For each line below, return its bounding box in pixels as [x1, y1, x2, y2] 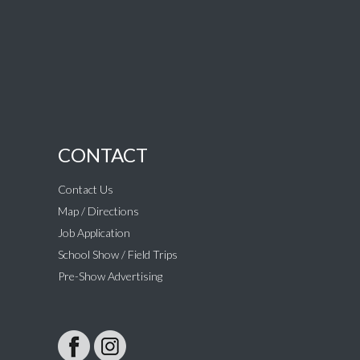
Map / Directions [57, 204, 139, 219]
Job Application [57, 226, 130, 240]
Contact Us [57, 182, 113, 197]
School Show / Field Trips [57, 247, 178, 262]
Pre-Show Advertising [57, 269, 162, 284]
